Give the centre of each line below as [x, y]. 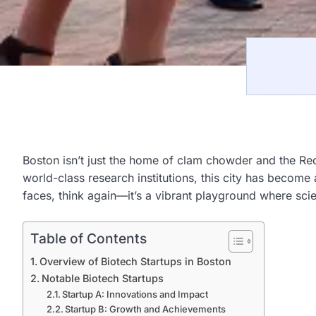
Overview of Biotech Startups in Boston [135, 261]
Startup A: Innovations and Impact [135, 294]
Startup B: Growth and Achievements [146, 309]
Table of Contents [89, 239]
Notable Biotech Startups [102, 278]
